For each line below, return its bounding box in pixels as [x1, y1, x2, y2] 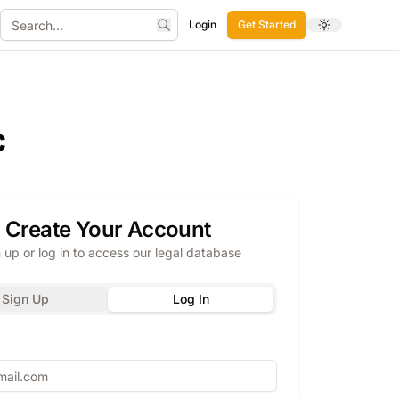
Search [163, 32, 204, 47]
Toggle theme [322, 23, 392, 37]
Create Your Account [4, 216, 211, 242]
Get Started [238, 18, 296, 31]
